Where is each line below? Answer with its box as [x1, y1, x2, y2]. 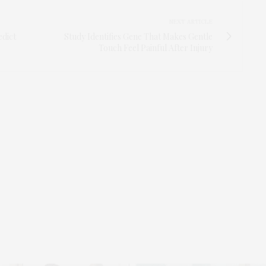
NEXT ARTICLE [169, 17, 213, 26]
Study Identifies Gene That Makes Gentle [64, 30, 213, 42]
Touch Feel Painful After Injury [99, 42, 213, 53]
